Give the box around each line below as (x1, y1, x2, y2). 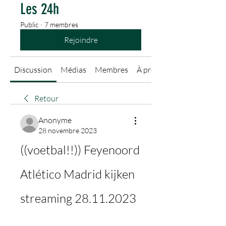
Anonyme (38, 115, 72, 125)
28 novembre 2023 (38, 126, 97, 135)
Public (20, 20, 38, 29)
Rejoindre (64, 35, 98, 45)
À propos (136, 65, 168, 75)
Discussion (14, 65, 52, 75)
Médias (61, 65, 87, 75)
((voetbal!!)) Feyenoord (20, 142, 140, 157)
